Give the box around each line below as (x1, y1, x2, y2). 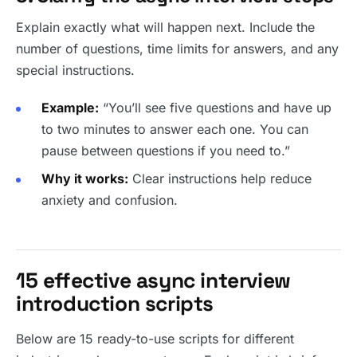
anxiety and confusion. (41, 192, 178, 209)
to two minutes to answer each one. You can (41, 121, 308, 138)
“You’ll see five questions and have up (99, 100, 331, 116)
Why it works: (41, 171, 128, 187)
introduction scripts (16, 290, 214, 318)
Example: (41, 100, 99, 116)
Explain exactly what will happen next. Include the (16, 19, 315, 36)
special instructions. (16, 62, 135, 79)
